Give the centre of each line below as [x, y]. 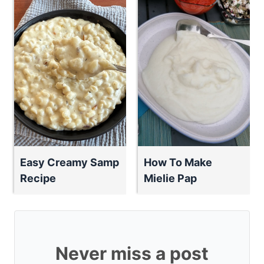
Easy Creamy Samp [70, 163]
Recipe [38, 179]
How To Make [178, 163]
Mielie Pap [170, 179]
